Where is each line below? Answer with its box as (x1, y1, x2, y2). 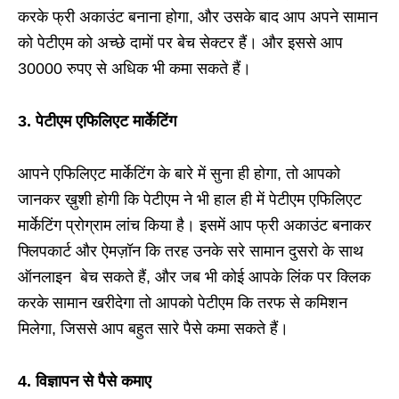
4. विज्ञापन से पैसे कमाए (18, 372, 151, 391)
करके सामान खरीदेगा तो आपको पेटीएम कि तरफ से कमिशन (18, 294, 347, 313)
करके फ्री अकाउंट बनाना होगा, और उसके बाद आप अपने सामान (18, 8, 378, 27)
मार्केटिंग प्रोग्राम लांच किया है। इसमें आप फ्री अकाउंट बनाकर (18, 216, 371, 235)
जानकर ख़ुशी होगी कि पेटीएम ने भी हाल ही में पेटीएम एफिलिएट (18, 191, 362, 209)
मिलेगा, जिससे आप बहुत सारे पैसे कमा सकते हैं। (18, 320, 289, 338)
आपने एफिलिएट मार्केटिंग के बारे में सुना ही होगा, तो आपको (18, 165, 340, 183)
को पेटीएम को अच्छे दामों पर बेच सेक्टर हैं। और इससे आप (18, 34, 343, 53)
